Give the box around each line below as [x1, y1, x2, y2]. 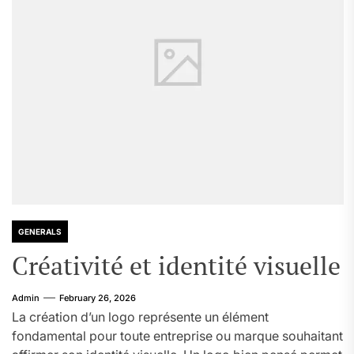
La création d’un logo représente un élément [12, 309, 269, 325]
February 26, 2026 [59, 292, 136, 303]
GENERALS [18, 227, 62, 236]
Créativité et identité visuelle [12, 249, 341, 282]
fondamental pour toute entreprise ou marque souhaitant [12, 328, 343, 344]
